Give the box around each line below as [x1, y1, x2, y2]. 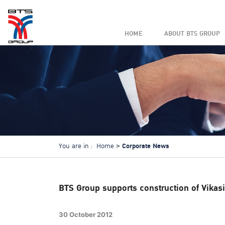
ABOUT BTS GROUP [164, 28, 220, 39]
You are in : [59, 141, 92, 151]
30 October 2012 [59, 210, 113, 218]
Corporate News [122, 141, 169, 152]
